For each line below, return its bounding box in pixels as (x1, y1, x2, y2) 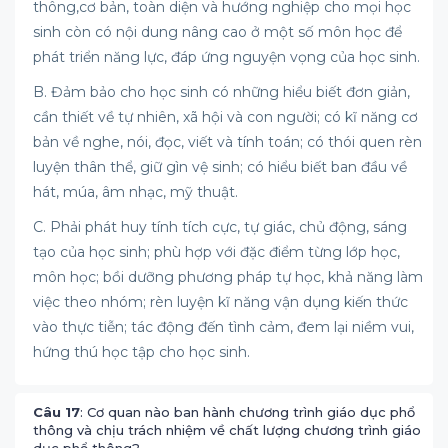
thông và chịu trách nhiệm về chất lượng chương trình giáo (33, 422, 421, 438)
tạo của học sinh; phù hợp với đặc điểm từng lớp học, (33, 243, 400, 261)
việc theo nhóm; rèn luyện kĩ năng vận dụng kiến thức (33, 293, 408, 311)
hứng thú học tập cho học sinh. (33, 343, 250, 361)
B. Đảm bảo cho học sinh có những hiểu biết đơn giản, (33, 83, 410, 101)
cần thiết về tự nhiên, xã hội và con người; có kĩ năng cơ (33, 108, 418, 126)
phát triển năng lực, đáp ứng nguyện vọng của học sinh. (33, 48, 420, 66)
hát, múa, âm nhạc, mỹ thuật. (33, 183, 238, 201)
